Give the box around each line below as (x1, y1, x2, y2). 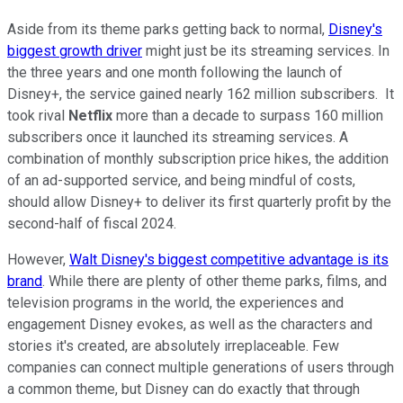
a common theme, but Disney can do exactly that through (7, 380, 360, 398)
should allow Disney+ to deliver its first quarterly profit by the (7, 193, 391, 210)
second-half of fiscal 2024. (7, 214, 176, 232)
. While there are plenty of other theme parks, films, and (42, 272, 387, 290)
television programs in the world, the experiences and (7, 293, 344, 311)
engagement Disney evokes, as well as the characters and (7, 315, 372, 333)
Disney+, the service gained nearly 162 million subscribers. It (7, 85, 394, 103)
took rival (7, 106, 68, 124)
